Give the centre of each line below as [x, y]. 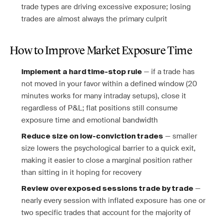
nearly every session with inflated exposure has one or [113, 201]
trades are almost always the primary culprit [94, 19]
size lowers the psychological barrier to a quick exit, [108, 148]
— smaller [180, 136]
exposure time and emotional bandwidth [90, 120]
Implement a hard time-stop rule [82, 72]
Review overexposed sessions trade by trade [107, 189]
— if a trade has [168, 72]
